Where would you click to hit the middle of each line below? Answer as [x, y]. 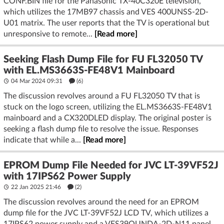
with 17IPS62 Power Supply [67, 176]
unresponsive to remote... [49, 34]
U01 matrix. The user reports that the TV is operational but [106, 23]
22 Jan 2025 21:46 [36, 187]
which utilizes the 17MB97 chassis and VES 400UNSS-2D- [106, 12]
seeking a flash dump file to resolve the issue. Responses [101, 129]
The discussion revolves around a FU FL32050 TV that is [102, 96]
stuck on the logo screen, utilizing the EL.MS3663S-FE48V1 [108, 107]
